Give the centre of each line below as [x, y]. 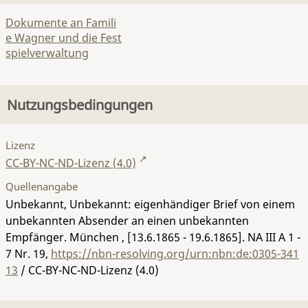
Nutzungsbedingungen [80, 105]
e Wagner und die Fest [64, 38]
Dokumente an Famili [61, 23]
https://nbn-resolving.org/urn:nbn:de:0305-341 [175, 253]
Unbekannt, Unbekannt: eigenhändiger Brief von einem [150, 204]
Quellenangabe [42, 186]
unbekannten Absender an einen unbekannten [127, 220]
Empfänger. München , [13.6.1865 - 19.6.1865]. [126, 237]
